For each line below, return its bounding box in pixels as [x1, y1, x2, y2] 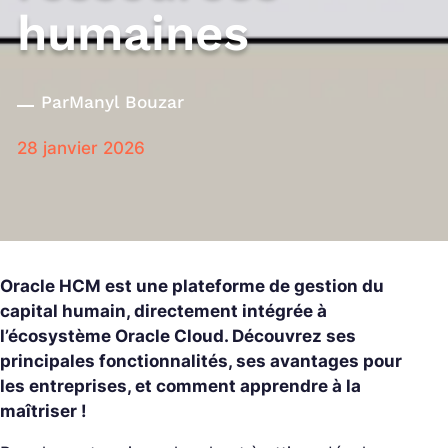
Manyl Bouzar [69, 91, 184, 112]
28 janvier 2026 [17, 137, 145, 158]
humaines [17, 3, 249, 62]
